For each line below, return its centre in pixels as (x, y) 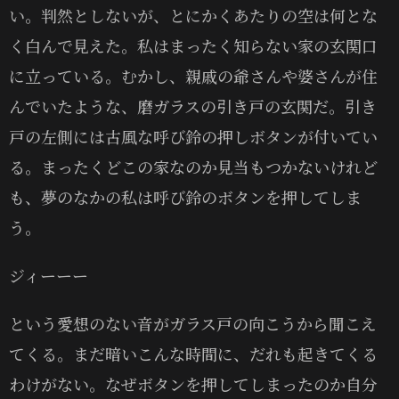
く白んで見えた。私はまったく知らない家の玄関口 (193, 45)
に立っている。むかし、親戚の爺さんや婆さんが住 (193, 75)
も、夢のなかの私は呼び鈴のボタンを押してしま (185, 196)
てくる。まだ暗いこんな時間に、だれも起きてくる (193, 353)
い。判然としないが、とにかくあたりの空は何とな (193, 15)
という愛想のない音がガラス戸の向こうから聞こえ (193, 323)
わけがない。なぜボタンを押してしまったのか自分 (193, 383)
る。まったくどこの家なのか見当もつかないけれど (193, 166)
